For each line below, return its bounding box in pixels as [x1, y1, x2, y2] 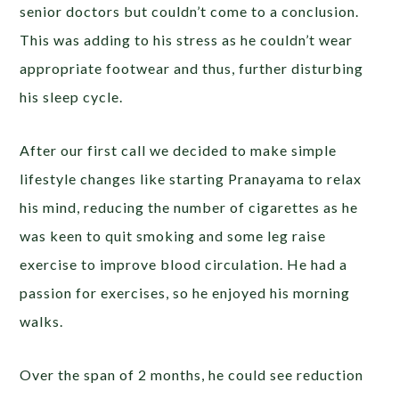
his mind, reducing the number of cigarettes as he [20, 198, 359, 216]
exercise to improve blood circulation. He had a [20, 255, 348, 273]
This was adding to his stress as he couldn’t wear [20, 30, 354, 48]
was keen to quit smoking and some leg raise [20, 226, 327, 244]
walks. [20, 312, 64, 330]
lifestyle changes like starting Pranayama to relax [20, 169, 362, 187]
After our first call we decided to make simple [20, 141, 338, 159]
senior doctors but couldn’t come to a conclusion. [20, 2, 360, 20]
